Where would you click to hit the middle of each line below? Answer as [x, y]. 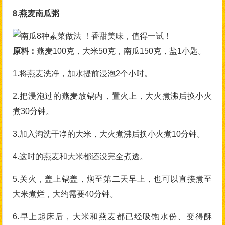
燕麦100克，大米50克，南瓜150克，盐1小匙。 [122, 51]
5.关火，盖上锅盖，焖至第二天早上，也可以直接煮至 [113, 179]
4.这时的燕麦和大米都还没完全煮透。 [80, 156]
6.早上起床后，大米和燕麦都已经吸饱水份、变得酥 [113, 217]
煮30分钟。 [33, 111]
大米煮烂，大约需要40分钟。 [66, 194]
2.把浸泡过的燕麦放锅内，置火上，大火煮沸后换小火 [113, 96]
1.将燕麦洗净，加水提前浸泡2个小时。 [83, 74]
